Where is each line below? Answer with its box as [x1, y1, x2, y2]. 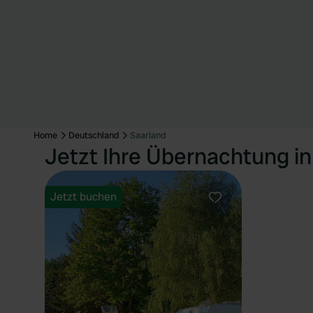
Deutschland [68, 129, 119, 141]
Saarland [130, 129, 166, 141]
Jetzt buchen [50, 189, 117, 204]
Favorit [214, 204, 250, 219]
